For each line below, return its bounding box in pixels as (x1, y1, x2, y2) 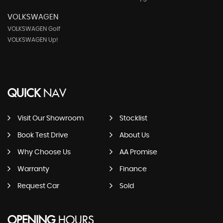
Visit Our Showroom (17, 115, 84, 122)
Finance (119, 166, 147, 173)
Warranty (17, 166, 49, 173)
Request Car (17, 183, 59, 190)
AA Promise (119, 149, 157, 156)
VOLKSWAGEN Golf (7, 26, 60, 32)
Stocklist (119, 115, 147, 122)
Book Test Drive (17, 132, 68, 139)
